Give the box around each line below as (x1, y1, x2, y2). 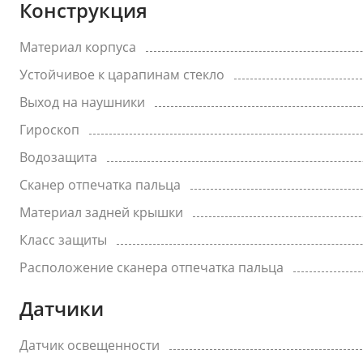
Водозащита (19, 148, 97, 166)
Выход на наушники (19, 93, 145, 111)
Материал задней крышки (19, 203, 183, 221)
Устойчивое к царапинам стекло (19, 66, 224, 83)
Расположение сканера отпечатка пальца (19, 258, 284, 276)
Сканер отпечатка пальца (19, 176, 181, 194)
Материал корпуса (19, 38, 136, 56)
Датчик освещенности (19, 336, 160, 354)
